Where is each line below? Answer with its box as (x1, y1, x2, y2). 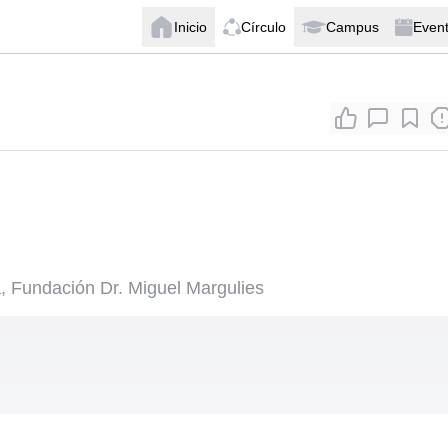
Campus (326, 18, 379, 35)
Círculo (241, 18, 286, 35)
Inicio (174, 18, 207, 35)
